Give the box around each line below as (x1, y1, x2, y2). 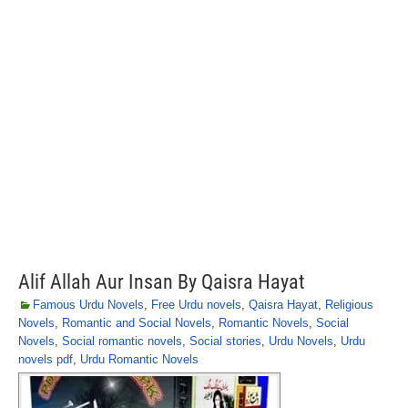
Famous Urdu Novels (33, 298, 144, 311)
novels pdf (18, 352, 73, 366)
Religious (325, 298, 373, 311)
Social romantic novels (62, 334, 182, 348)
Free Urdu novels (151, 298, 241, 311)
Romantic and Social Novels (62, 316, 211, 330)
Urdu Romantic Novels (80, 352, 199, 366)
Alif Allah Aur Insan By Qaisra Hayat (18, 270, 305, 293)
